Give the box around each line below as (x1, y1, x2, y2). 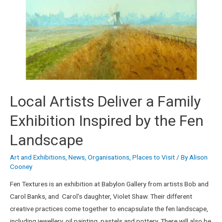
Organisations (88, 153, 129, 161)
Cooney (10, 162, 32, 170)
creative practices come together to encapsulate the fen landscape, (10, 205, 208, 213)
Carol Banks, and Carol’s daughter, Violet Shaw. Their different (10, 192, 192, 201)
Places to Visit (132, 153, 175, 161)
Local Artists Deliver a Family (10, 92, 201, 110)
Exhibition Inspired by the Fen (10, 111, 204, 129)
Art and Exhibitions (10, 153, 65, 161)
